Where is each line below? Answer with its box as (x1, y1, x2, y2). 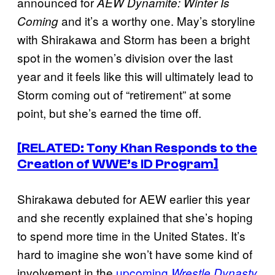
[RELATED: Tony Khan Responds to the (17, 140, 257, 157)
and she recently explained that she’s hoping (17, 209, 253, 226)
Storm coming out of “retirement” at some (17, 85, 231, 103)
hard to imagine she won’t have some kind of (17, 246, 252, 263)
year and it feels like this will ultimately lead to (17, 67, 254, 84)
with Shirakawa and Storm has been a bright (17, 30, 250, 47)
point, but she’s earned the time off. (17, 104, 201, 121)
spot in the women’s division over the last (17, 48, 233, 66)
